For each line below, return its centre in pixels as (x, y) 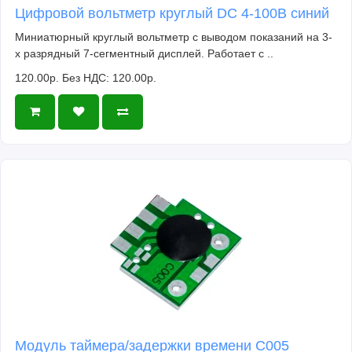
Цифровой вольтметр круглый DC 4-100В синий (172, 13)
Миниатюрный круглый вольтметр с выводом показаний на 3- (174, 37)
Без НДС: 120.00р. (109, 77)
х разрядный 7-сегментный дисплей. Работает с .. (144, 53)
